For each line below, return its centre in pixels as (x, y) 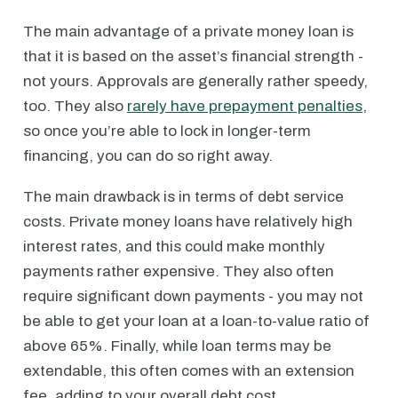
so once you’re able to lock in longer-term (167, 131)
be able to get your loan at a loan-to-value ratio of (196, 321)
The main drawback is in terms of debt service (183, 197)
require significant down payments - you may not (193, 296)
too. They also (75, 106)
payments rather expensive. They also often (179, 271)
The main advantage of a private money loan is (188, 32)
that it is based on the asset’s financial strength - (193, 56)
